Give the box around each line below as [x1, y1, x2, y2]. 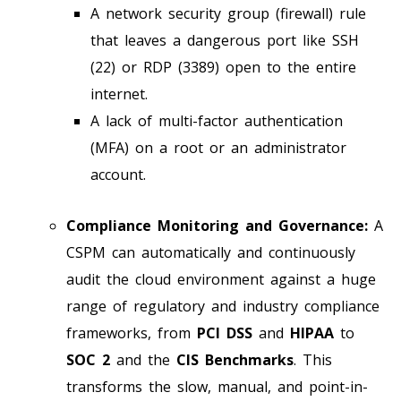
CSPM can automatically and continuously [66, 242, 355, 262]
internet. [90, 83, 148, 104]
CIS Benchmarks [176, 349, 294, 370]
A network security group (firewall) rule [90, 3, 366, 23]
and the [110, 349, 176, 370]
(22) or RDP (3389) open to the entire [90, 56, 356, 77]
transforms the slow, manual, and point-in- [66, 376, 368, 397]
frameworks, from [66, 322, 197, 343]
